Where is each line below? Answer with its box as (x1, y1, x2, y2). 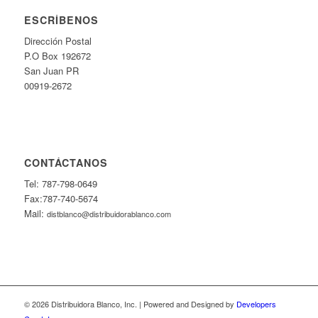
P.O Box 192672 (23, 49, 91, 63)
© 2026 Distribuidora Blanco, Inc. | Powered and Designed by (23, 298, 236, 310)
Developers (236, 298, 276, 310)
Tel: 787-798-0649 (23, 177, 97, 191)
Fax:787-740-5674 (23, 192, 98, 206)
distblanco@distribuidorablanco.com (46, 208, 171, 220)
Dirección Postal (23, 34, 92, 48)
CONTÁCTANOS (23, 155, 108, 170)
